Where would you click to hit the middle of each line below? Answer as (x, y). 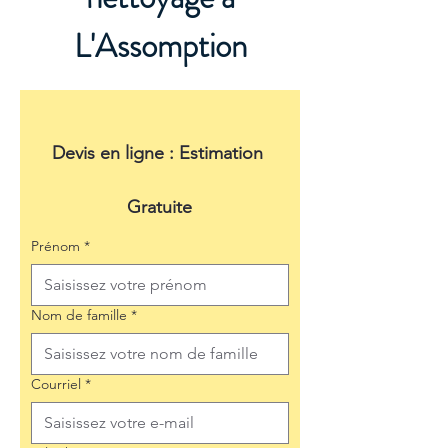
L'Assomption (160, 46)
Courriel (56, 384)
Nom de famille (79, 315)
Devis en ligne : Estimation (157, 153)
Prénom (55, 246)
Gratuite (160, 207)
